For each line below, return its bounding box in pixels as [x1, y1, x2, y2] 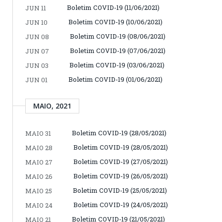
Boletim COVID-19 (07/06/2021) [70, 46, 166, 55]
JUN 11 [25, 3, 46, 12]
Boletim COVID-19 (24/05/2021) [73, 200, 168, 209]
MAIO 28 [25, 143, 53, 152]
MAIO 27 [25, 157, 53, 166]
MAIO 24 [25, 200, 53, 210]
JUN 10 [25, 17, 48, 27]
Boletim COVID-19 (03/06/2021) [69, 60, 165, 69]
